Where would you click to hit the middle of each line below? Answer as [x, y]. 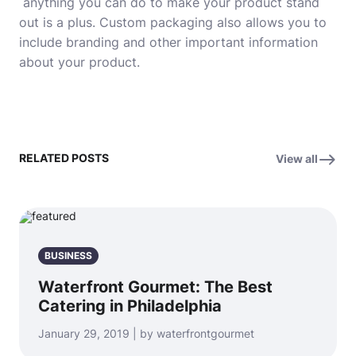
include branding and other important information [168, 42]
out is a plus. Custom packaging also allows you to [173, 22]
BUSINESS [68, 255]
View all [297, 159]
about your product [78, 62]
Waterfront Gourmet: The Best [155, 287]
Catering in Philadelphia [130, 306]
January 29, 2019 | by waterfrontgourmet [146, 333]
